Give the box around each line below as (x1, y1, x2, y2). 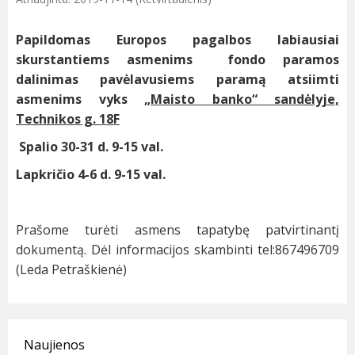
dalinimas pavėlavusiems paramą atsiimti (16, 71, 339, 89)
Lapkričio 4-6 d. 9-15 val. (16, 166, 166, 184)
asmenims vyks (16, 90, 144, 109)
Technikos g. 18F (16, 110, 120, 128)
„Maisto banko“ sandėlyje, (144, 90, 339, 109)
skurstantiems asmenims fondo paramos (16, 51, 339, 69)
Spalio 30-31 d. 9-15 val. (19, 138, 163, 156)
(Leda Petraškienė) (16, 261, 127, 279)
